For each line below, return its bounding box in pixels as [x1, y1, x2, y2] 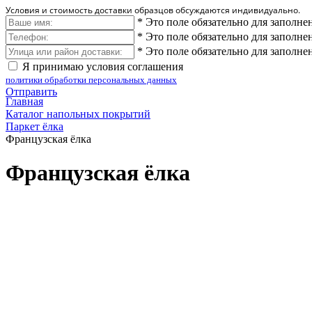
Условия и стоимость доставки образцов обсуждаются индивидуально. [6, 4, 300, 16]
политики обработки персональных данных [6, 75, 177, 85]
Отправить [6, 86, 57, 97]
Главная [6, 95, 43, 107]
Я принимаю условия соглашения [22, 61, 183, 72]
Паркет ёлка [6, 120, 63, 132]
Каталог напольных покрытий [6, 108, 150, 120]
